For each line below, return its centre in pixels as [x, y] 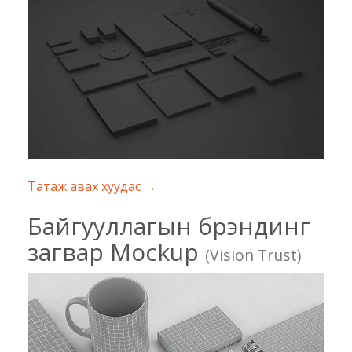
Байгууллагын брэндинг [169, 226]
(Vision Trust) [253, 255]
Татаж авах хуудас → [92, 187]
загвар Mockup [116, 252]
